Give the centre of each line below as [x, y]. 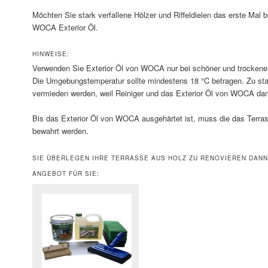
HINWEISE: [51, 54]
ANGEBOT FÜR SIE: [66, 173]
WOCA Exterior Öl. [65, 28]
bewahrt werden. [60, 131]
